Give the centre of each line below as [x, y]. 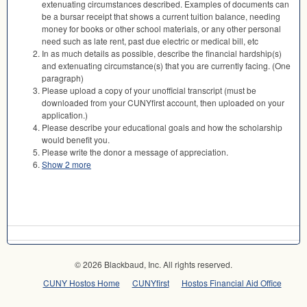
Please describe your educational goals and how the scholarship [162, 127]
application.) [65, 115]
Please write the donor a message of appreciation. [135, 152]
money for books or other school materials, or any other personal [161, 29]
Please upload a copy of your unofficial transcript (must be [149, 90]
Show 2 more [66, 164]
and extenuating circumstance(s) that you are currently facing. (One [166, 66]
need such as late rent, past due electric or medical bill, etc [150, 41]
